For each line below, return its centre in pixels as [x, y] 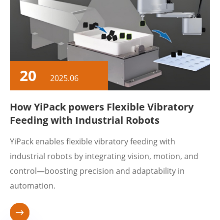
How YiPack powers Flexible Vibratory [102, 107]
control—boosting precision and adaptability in [97, 171]
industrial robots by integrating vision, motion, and [104, 156]
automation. [33, 186]
